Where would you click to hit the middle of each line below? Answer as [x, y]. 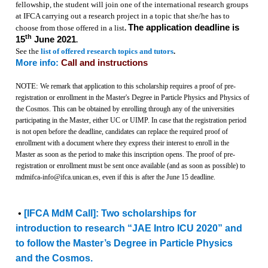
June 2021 [54, 39]
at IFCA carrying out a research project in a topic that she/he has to [122, 16]
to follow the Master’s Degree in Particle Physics [124, 243]
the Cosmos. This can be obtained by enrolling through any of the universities [125, 109]
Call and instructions [104, 63]
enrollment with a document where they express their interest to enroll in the [122, 143]
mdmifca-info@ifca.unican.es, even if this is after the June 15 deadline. [115, 177]
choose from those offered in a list [70, 28]
